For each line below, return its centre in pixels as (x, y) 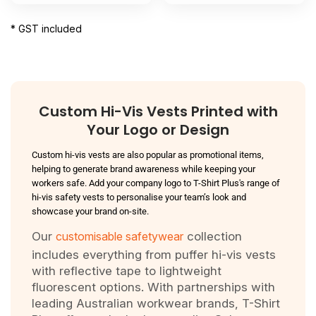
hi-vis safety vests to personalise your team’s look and (139, 197)
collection (213, 236)
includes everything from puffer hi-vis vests (154, 255)
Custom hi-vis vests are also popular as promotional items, (148, 155)
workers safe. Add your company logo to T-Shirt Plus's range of (156, 183)
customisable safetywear (120, 236)
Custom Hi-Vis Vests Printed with (158, 111)
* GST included (46, 29)
